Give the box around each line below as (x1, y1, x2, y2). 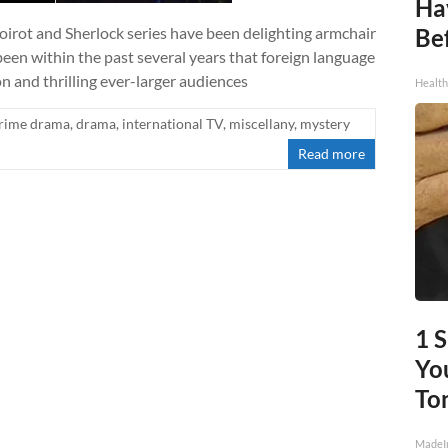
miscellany (229, 115, 294, 133)
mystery (300, 115, 350, 133)
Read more (298, 145, 366, 163)
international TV (122, 115, 223, 133)
